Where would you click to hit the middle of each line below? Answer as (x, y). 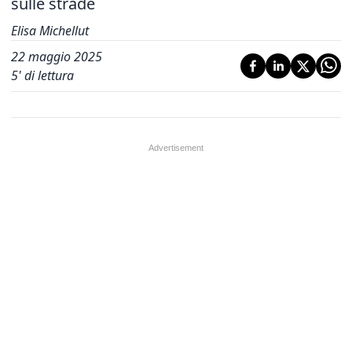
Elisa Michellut (50, 30)
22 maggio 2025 (57, 56)
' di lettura (46, 75)
